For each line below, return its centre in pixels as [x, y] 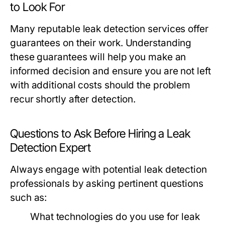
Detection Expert [51, 148]
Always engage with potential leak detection [108, 170]
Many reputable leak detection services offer [109, 29]
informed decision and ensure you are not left [110, 71]
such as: [29, 198]
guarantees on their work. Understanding [101, 43]
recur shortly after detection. [73, 99]
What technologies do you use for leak [115, 217]
